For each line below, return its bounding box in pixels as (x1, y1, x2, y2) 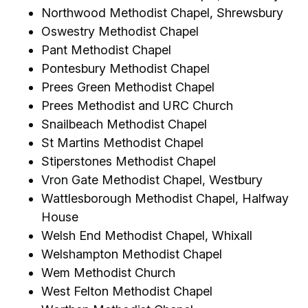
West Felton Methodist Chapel (41, 283, 212, 298)
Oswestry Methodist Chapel (41, 23, 199, 38)
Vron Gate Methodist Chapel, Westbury (41, 172, 263, 187)
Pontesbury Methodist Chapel (41, 60, 210, 76)
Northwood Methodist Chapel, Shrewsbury (41, 5, 283, 20)
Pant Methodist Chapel (41, 42, 171, 57)
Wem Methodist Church (41, 265, 175, 280)
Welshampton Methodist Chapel (41, 246, 222, 261)
